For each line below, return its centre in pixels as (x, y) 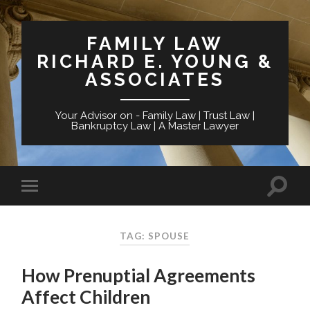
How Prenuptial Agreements (139, 276)
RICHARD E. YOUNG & (155, 61)
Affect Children (86, 297)
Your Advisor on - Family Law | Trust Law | (155, 116)
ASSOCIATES (155, 79)
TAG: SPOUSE (155, 236)
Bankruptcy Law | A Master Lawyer (155, 126)
